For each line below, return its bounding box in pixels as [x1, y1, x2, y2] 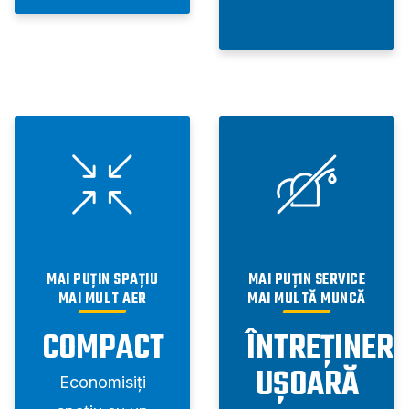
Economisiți [58, 372, 146, 393]
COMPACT [42, 323, 164, 376]
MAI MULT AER [58, 288, 147, 312]
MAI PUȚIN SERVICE [247, 268, 366, 293]
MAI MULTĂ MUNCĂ [247, 288, 366, 312]
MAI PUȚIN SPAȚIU [47, 268, 158, 293]
